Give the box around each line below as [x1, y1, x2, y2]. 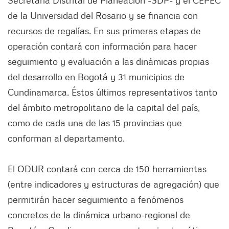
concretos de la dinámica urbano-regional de [8, 209, 190, 221]
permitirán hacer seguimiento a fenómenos [8, 194, 184, 205]
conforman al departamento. [8, 132, 125, 144]
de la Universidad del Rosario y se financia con [8, 10, 198, 21]
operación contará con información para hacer [8, 40, 197, 52]
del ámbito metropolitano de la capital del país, [8, 102, 200, 113]
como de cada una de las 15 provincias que [8, 117, 182, 129]
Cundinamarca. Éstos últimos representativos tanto [8, 86, 217, 98]
